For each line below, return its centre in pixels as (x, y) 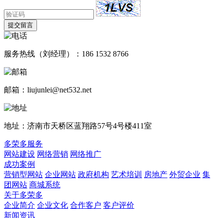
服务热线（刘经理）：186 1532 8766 (66, 54)
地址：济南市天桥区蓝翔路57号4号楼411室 (78, 126)
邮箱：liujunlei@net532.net (48, 90)
